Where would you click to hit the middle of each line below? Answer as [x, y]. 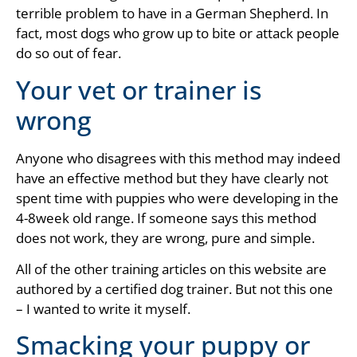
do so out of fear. [69, 53]
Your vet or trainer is [139, 89]
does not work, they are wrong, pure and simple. [165, 237]
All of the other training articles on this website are [171, 269]
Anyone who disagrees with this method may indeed [178, 158]
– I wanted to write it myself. [103, 308]
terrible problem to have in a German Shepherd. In [172, 14]
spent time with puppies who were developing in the [177, 198]
